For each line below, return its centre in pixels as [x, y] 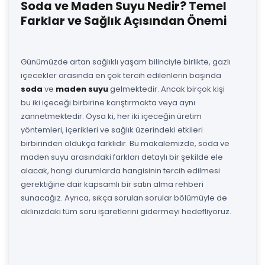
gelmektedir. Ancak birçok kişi [167, 89]
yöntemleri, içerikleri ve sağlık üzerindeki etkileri [112, 130]
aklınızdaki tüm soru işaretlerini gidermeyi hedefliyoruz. [126, 211]
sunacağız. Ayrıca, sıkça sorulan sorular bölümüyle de [124, 198]
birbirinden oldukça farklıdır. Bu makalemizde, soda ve [125, 143]
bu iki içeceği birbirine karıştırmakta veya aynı [108, 102]
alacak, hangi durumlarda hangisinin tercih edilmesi [120, 170]
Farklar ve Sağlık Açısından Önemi [124, 21]
